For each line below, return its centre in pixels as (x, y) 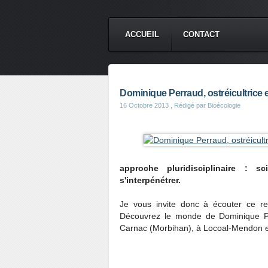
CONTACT (201, 34)
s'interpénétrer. (150, 180)
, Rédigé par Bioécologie (205, 105)
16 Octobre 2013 (144, 105)
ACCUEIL (142, 34)
